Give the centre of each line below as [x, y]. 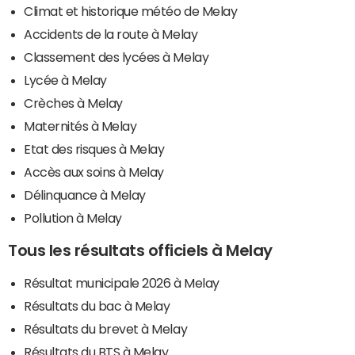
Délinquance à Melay [85, 195]
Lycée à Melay [65, 80]
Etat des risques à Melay [94, 149]
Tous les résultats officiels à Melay [140, 251]
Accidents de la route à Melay [111, 34]
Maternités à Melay [80, 126]
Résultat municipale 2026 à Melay [122, 283]
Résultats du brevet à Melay [106, 329]
